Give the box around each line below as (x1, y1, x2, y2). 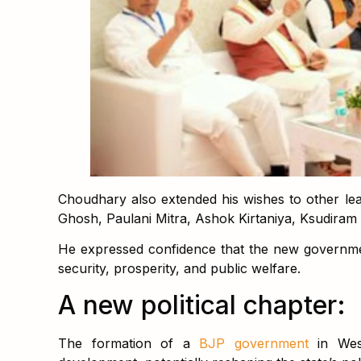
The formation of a (58, 334, 200, 351)
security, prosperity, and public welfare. (58, 260, 301, 277)
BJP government (199, 334, 318, 351)
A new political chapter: (58, 288, 346, 321)
